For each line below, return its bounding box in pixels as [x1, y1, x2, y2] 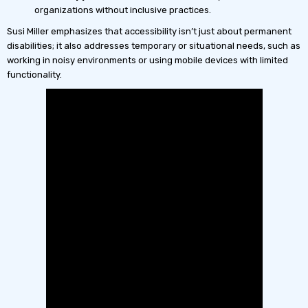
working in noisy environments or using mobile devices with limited [7, 54, 288, 65]
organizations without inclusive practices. [34, 4, 211, 15]
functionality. [7, 69, 62, 80]
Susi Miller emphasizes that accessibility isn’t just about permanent [7, 25, 291, 36]
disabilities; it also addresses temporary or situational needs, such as [7, 40, 300, 51]
